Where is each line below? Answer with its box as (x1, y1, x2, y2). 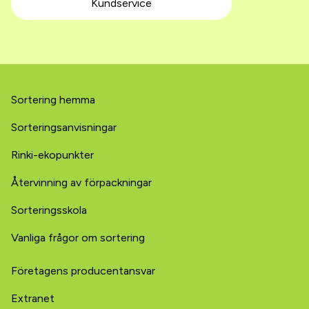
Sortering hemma (11, 93, 95, 106)
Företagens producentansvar (11, 264, 155, 277)
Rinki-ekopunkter (11, 148, 94, 161)
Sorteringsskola (11, 203, 87, 217)
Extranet (11, 292, 54, 305)
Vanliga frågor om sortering (11, 231, 145, 244)
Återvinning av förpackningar (11, 176, 152, 189)
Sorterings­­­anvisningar (11, 121, 117, 134)
